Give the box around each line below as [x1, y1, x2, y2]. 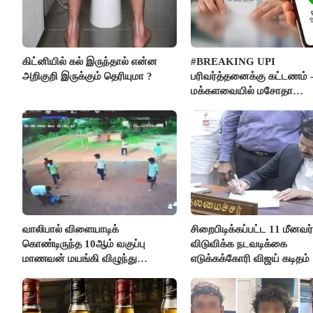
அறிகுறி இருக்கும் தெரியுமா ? [22, 70, 152, 82]
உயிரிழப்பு [22, 267, 62, 279]
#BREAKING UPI [190, 55, 275, 67]
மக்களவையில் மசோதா [190, 85, 293, 96]
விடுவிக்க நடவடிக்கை [190, 238, 287, 249]
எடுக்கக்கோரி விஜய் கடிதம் [190, 252, 310, 264]
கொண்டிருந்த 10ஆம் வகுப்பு [22, 238, 145, 249]
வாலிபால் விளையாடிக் [22, 223, 119, 235]
